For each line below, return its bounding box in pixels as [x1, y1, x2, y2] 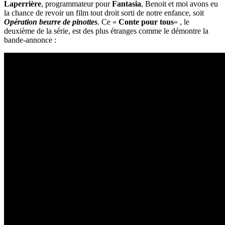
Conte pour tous [119, 17, 174, 26]
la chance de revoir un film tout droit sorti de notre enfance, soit [4, 8, 204, 17]
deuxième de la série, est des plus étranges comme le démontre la [4, 26, 208, 35]
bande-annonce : [4, 35, 56, 44]
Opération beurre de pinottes [4, 17, 97, 26]
